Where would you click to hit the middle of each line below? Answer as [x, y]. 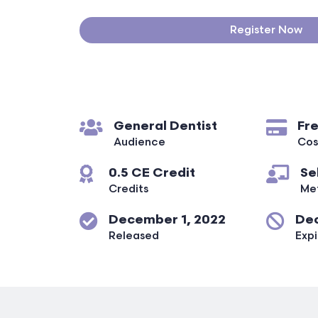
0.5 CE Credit [152, 172]
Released [134, 236]
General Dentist [165, 126]
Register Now [266, 30]
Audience [139, 142]
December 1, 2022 [167, 219]
